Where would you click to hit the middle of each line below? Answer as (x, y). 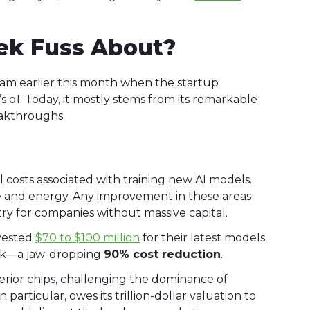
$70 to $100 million (88, 237)
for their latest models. (204, 237)
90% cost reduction (163, 254)
